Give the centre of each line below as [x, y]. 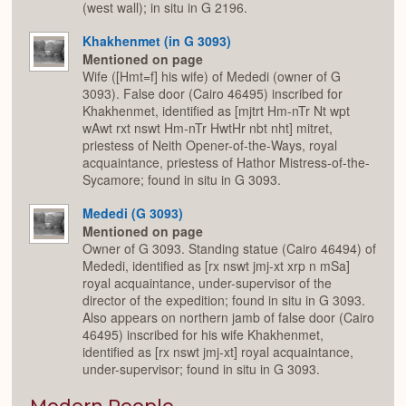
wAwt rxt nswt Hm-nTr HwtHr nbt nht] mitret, [208, 128]
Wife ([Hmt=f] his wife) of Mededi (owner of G [212, 77]
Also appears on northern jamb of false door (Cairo [228, 318]
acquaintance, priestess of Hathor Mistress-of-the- [226, 163]
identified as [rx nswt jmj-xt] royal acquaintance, [218, 352]
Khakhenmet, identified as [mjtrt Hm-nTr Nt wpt [216, 111]
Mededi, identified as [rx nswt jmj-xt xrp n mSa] [216, 266]
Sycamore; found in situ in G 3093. [182, 180]
